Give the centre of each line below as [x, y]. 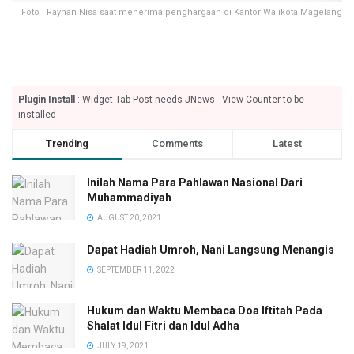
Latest [287, 143]
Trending [68, 143]
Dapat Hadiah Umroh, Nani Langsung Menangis [211, 249]
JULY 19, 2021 [122, 345]
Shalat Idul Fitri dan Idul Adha [163, 325]
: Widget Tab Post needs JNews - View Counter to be [190, 99]
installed [37, 114]
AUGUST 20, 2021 [128, 217]
